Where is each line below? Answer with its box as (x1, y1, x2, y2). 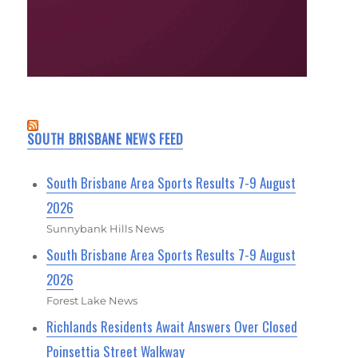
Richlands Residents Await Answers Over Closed (46, 316, 298, 336)
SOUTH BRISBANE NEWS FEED (27, 129, 184, 149)
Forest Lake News (46, 293, 138, 307)
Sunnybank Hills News (46, 221, 165, 235)
